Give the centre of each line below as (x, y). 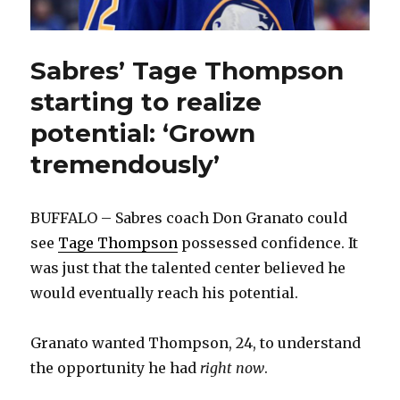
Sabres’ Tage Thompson (187, 71)
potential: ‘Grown (143, 133)
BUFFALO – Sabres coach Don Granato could (189, 218)
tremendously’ (125, 165)
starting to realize (146, 102)
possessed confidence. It (268, 243)
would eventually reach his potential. (165, 293)
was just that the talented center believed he (188, 268)
